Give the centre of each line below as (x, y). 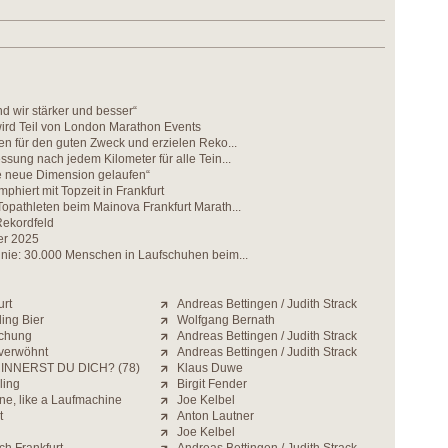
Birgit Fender (212, 384)
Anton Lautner (215, 416)
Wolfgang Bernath (226, 320)
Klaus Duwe (210, 368)
